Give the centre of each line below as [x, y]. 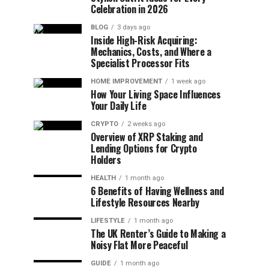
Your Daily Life [119, 106]
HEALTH [103, 178]
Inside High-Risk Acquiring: [144, 40]
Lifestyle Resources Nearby [145, 202]
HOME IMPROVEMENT [126, 81]
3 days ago [134, 27]
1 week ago [188, 81]
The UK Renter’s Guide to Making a [158, 234]
